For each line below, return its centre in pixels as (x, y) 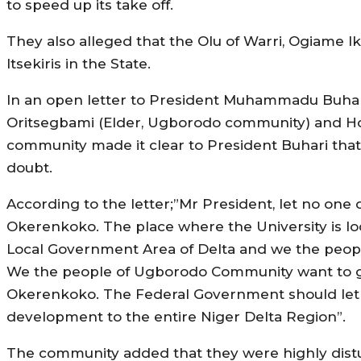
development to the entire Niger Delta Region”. (176, 316)
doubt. (33, 167)
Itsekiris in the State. (79, 63)
